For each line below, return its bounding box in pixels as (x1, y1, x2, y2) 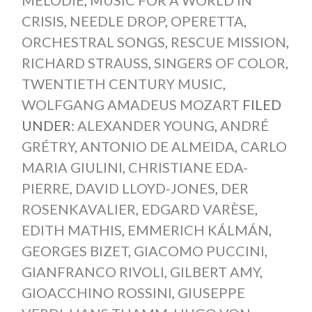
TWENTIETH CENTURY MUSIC (21, 75, 223, 93)
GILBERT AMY (169, 263, 260, 281)
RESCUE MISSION (170, 33, 286, 51)
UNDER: (21, 117, 77, 134)
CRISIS (21, 13, 64, 30)
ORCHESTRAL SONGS (21, 33, 165, 51)
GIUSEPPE (177, 284, 245, 302)
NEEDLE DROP (69, 13, 165, 30)
